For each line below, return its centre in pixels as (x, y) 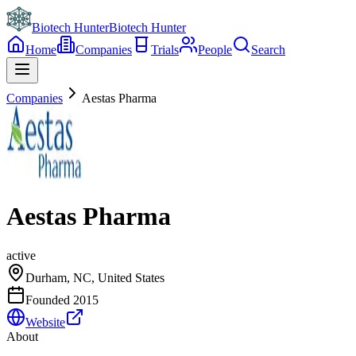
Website (45, 322)
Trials (165, 50)
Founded (49, 300)
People (215, 50)
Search (268, 50)
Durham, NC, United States (95, 277)
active (21, 255)
